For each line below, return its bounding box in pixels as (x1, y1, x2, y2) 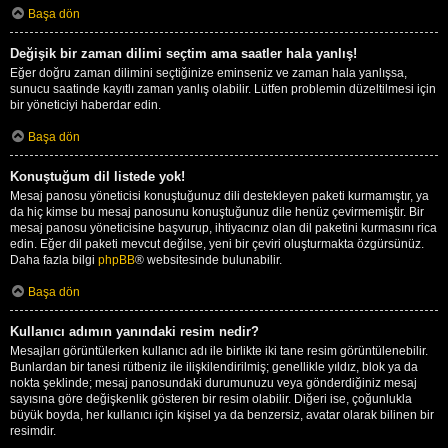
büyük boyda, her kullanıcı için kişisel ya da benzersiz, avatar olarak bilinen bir (10, 407, 434, 422)
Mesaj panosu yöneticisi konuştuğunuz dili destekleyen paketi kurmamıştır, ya (10, 188, 429, 203)
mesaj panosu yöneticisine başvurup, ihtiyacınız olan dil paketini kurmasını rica (10, 220, 437, 235)
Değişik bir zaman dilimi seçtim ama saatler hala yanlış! (10, 45, 357, 61)
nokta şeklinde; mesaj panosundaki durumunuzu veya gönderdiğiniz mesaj (10, 375, 417, 390)
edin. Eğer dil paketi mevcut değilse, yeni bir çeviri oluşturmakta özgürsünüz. (10, 236, 424, 251)
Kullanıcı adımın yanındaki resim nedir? (10, 323, 259, 339)
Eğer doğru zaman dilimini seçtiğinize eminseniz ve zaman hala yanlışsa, (10, 65, 407, 80)
